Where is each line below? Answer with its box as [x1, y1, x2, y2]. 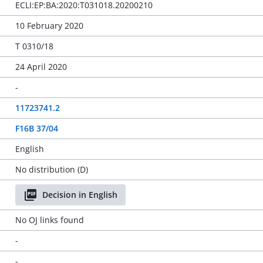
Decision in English [42, 189, 117, 200]
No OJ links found [15, 214, 84, 225]
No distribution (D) [15, 164, 88, 175]
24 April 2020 [15, 61, 67, 72]
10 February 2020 [15, 20, 83, 31]
